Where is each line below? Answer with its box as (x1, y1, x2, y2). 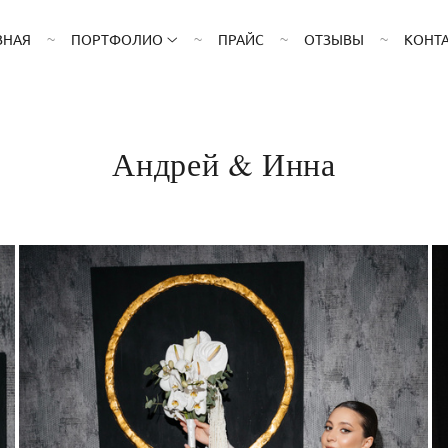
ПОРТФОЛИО (70, 30, 163, 48)
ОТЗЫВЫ (304, 30, 365, 48)
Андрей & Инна (112, 142, 336, 185)
